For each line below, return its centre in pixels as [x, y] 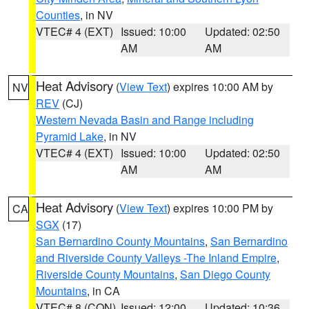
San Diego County [225, 274]
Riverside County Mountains [105, 274]
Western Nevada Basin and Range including [145, 120]
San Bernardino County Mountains [120, 241]
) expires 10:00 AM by [220, 87]
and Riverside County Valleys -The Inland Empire [156, 258]
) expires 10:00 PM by [220, 208]
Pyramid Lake [70, 136]
